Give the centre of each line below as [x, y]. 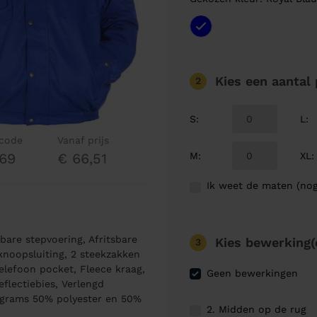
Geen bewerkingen [252, 273]
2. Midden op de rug [257, 310]
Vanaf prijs [83, 140]
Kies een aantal [265, 81]
